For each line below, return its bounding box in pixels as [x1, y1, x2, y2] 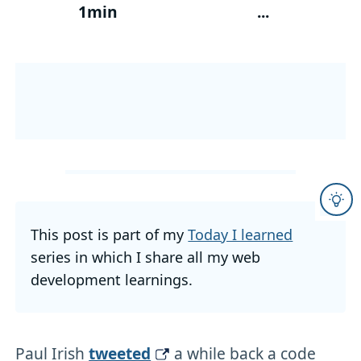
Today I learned [188, 224, 293, 244]
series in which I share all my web [31, 247, 261, 267]
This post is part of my [31, 224, 189, 244]
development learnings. [31, 269, 193, 289]
